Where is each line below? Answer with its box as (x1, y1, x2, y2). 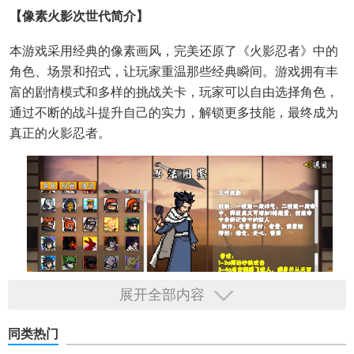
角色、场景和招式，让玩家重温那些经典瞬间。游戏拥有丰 (9, 65, 338, 79)
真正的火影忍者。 (9, 126, 111, 141)
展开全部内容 (119, 287, 205, 303)
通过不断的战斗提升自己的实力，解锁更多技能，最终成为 (9, 106, 338, 120)
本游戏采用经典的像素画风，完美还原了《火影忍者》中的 (9, 44, 338, 58)
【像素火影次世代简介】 (9, 9, 149, 24)
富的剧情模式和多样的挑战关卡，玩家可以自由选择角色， (9, 85, 338, 100)
